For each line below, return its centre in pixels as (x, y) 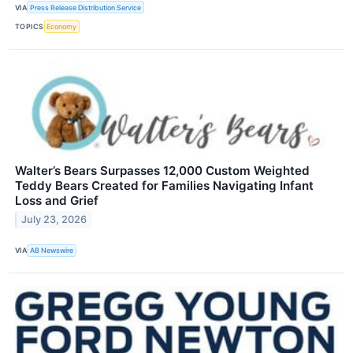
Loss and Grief (57, 200)
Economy (62, 26)
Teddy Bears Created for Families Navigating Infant (164, 185)
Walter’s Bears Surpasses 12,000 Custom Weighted (162, 170)
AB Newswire (52, 251)
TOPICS (30, 26)
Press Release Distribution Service (86, 7)
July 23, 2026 (54, 220)
